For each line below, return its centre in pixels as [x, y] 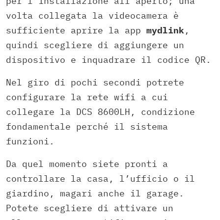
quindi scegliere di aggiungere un [95, 45]
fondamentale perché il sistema [87, 127]
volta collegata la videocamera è [92, 16]
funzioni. [30, 141]
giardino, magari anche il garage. [95, 193]
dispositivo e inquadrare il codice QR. [109, 60]
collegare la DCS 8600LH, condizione [100, 112]
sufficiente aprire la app [76, 30]
